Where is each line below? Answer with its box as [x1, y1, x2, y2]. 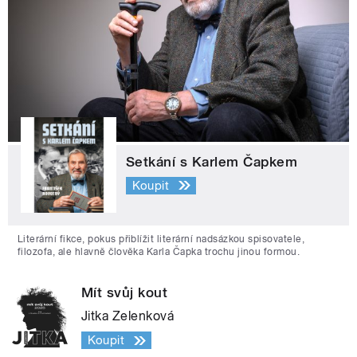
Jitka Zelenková [81, 308, 175, 324]
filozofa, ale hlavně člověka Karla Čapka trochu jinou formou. [18, 246, 300, 258]
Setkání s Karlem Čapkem [126, 154, 298, 171]
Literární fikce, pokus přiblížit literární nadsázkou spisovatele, [18, 233, 305, 245]
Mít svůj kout [81, 284, 168, 301]
